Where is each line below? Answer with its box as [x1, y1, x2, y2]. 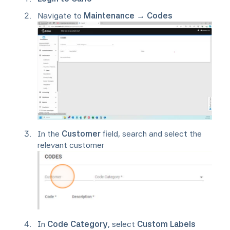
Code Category [47, 219, 108, 229]
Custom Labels [137, 219, 196, 229]
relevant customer [37, 140, 106, 150]
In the [37, 129, 62, 139]
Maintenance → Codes [84, 11, 172, 21]
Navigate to [37, 11, 84, 21]
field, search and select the [101, 129, 202, 139]
